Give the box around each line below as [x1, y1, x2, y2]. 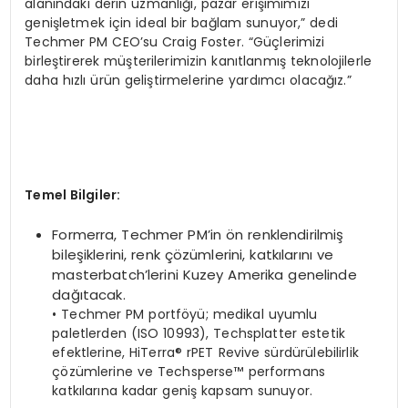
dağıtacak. [52, 285, 126, 305]
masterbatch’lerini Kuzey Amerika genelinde [52, 265, 357, 285]
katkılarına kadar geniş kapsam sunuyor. [52, 382, 313, 401]
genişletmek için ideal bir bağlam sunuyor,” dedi [25, 13, 338, 32]
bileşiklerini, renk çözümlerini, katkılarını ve [52, 245, 334, 265]
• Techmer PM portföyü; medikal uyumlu [52, 305, 318, 324]
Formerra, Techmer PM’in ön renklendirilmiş [52, 225, 344, 245]
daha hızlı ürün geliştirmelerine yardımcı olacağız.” [25, 70, 352, 89]
